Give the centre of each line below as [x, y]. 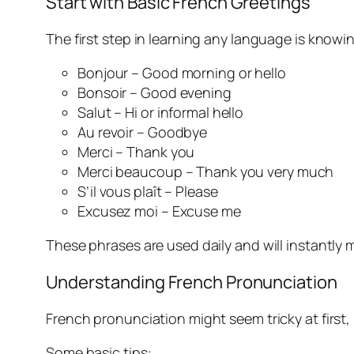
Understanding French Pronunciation [192, 282]
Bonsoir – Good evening [154, 93]
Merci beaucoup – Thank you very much [206, 172]
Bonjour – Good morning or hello [182, 73]
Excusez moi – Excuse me [159, 211]
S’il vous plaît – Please [148, 192]
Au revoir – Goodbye [143, 132]
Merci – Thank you [136, 152]
